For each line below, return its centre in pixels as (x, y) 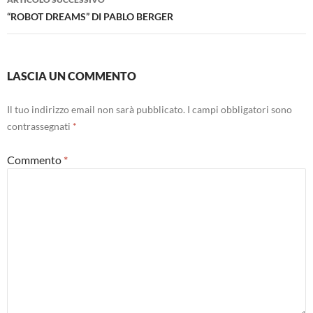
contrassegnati (40, 126)
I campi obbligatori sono (240, 109)
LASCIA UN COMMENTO (72, 75)
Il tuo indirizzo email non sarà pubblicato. (96, 109)
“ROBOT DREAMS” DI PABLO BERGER (90, 16)
